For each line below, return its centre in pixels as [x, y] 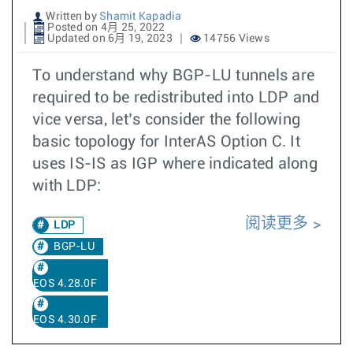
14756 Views [235, 39]
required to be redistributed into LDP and [176, 98]
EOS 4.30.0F [65, 320]
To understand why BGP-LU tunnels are [173, 76]
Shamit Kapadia [141, 17]
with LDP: [67, 186]
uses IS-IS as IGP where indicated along [175, 164]
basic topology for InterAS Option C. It [166, 142]
